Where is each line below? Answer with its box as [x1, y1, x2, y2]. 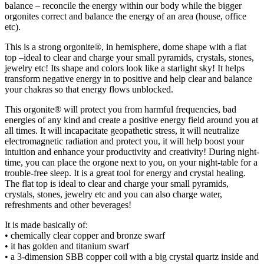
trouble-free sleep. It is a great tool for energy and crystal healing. [5, 167, 246, 178]
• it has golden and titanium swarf [5, 240, 129, 251]
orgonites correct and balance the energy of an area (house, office [5, 11, 246, 21]
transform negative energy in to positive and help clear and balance [5, 73, 252, 84]
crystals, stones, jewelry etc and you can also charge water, [5, 189, 222, 199]
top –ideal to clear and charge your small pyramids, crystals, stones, [5, 52, 254, 62]
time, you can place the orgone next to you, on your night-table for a [5, 157, 258, 167]
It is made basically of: [5, 219, 88, 230]
